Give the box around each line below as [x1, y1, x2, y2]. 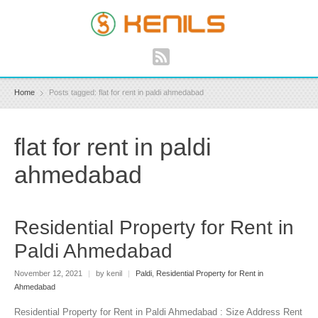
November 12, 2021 [14, 268, 84, 278]
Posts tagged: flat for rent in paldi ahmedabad [49, 88, 204, 97]
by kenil [94, 268, 124, 278]
